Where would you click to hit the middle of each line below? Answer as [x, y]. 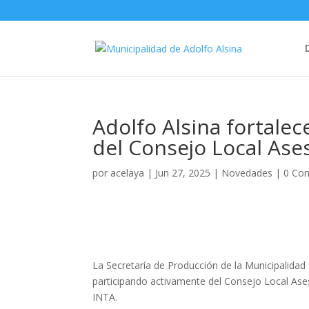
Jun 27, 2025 [183, 173]
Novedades [247, 173]
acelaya [128, 173]
